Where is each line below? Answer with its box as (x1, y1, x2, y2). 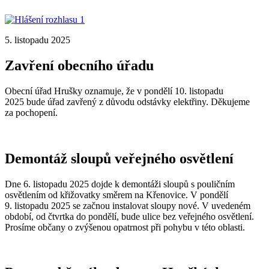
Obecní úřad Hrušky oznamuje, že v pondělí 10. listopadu (5, 85, 223, 96)
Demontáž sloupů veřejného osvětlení (5, 150, 234, 166)
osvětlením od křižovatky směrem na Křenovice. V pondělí (5, 189, 228, 200)
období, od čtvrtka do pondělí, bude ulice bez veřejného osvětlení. (5, 211, 254, 222)
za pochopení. (5, 107, 60, 118)
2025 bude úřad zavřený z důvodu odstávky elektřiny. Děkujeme (5, 96, 250, 107)
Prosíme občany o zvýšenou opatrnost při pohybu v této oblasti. (5, 222, 245, 232)
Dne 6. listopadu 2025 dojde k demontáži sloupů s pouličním (5, 178, 235, 189)
